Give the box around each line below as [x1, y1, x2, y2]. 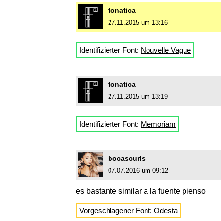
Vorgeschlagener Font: [79, 206, 154, 215]
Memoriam [141, 120, 176, 129]
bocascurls [108, 154, 146, 163]
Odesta [154, 206, 178, 215]
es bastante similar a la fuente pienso [76, 187, 206, 196]
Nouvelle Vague [141, 46, 191, 55]
